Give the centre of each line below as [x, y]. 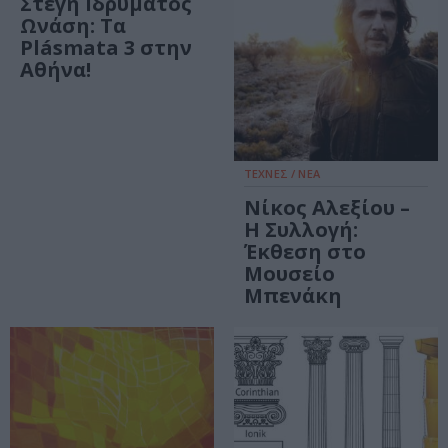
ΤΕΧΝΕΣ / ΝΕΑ [282, 174]
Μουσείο [289, 274]
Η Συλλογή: [301, 230]
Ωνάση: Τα [73, 26]
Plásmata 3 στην [106, 48]
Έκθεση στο [305, 252]
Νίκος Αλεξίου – [327, 208]
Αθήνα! [55, 70]
